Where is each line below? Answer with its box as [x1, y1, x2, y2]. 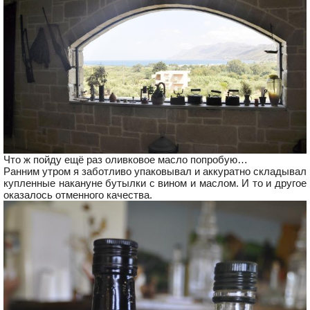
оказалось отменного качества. [3, 189, 152, 201]
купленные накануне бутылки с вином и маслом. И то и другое [3, 177, 307, 190]
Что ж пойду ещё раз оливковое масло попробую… [3, 154, 248, 166]
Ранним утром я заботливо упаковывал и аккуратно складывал [3, 165, 307, 178]
